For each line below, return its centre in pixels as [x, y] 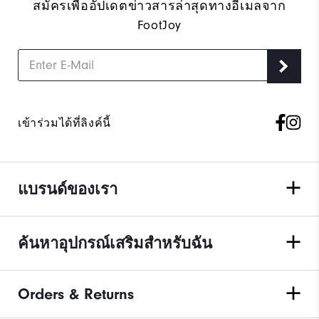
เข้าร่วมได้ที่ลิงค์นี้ [64, 123]
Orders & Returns [76, 294]
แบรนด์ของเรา [68, 189]
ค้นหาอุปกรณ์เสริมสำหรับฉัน [115, 243]
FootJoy [159, 25]
